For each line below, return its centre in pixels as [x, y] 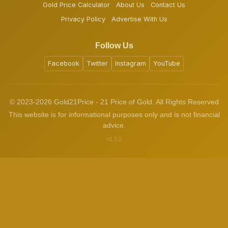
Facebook [64, 63]
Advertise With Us [139, 19]
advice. [114, 125]
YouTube [167, 63]
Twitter [97, 63]
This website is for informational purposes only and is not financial [114, 115]
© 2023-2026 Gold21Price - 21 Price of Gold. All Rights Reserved [114, 102]
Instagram [131, 63]
